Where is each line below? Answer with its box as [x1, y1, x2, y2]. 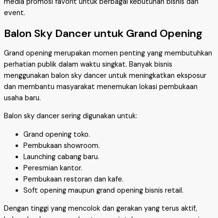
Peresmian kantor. [23, 163, 82, 173]
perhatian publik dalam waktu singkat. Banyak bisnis [4, 59, 172, 69]
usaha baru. [4, 93, 41, 103]
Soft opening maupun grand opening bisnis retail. [23, 185, 183, 195]
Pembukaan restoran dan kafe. [23, 174, 124, 184]
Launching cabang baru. [23, 152, 99, 162]
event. [4, 8, 25, 18]
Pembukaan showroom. [23, 141, 100, 150]
